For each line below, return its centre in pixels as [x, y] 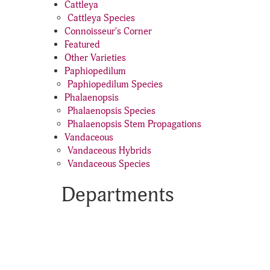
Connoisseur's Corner [108, 31]
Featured [82, 45]
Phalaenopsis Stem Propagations [134, 124]
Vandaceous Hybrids [109, 151]
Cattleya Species [101, 18]
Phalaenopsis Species [111, 111]
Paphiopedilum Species [115, 84]
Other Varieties [95, 58]
